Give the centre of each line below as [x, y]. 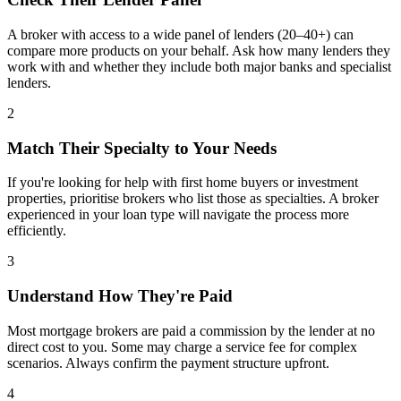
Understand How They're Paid [120, 296]
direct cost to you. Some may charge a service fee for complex [182, 346]
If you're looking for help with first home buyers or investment [183, 183]
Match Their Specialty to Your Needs [142, 148]
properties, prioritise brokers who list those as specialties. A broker [193, 199]
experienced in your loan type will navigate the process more [178, 215]
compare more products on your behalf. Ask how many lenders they [199, 51]
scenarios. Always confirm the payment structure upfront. [168, 363]
